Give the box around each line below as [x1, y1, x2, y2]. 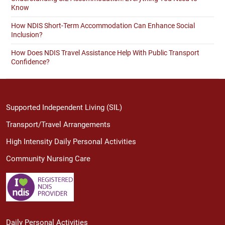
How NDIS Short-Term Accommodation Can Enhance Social [11, 21, 195, 30]
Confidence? [11, 57, 50, 66]
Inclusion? [11, 30, 43, 39]
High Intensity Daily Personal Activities [6, 137, 136, 146]
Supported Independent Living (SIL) [6, 102, 122, 112]
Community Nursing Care [6, 154, 90, 163]
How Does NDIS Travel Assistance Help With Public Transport [11, 48, 199, 57]
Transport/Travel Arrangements [6, 120, 110, 129]
